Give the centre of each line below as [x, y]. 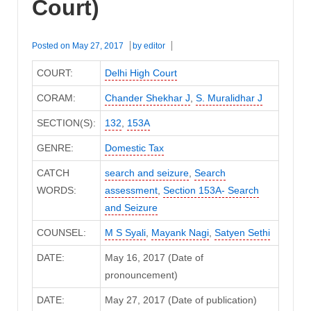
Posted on [52, 46]
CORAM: [56, 98]
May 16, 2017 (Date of [154, 258]
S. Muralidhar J [229, 98]
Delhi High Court [141, 73]
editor [154, 46]
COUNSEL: [61, 233]
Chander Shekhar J [147, 98]
